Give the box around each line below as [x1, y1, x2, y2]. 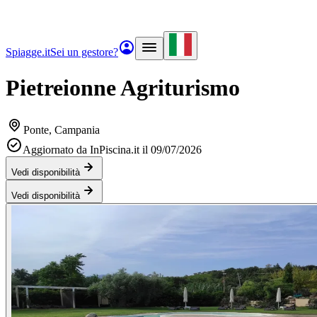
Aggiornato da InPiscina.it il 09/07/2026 [23, 143, 202, 156]
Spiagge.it [6, 46, 50, 58]
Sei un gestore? [50, 46, 118, 58]
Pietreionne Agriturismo [6, 75, 240, 101]
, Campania [49, 123, 100, 136]
